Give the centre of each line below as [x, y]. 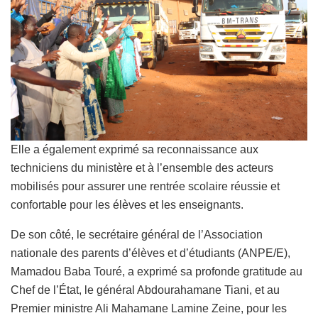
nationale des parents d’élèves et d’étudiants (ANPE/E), [150, 253]
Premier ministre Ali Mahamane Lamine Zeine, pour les [149, 308]
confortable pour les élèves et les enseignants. [127, 204]
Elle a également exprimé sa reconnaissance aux [135, 149]
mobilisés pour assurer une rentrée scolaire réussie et [145, 186]
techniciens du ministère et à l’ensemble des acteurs [142, 168]
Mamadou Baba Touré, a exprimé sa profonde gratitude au [157, 271]
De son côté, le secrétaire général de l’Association [137, 234]
